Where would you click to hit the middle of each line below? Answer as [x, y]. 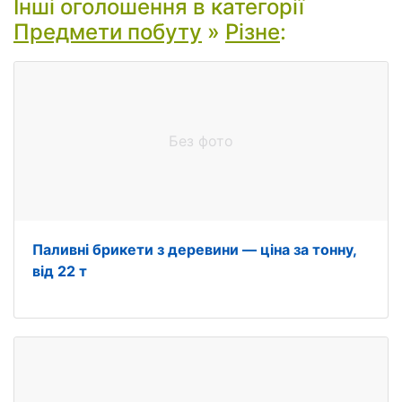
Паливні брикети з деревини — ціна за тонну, [194, 249]
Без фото [201, 141]
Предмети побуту [108, 32]
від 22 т [60, 271]
